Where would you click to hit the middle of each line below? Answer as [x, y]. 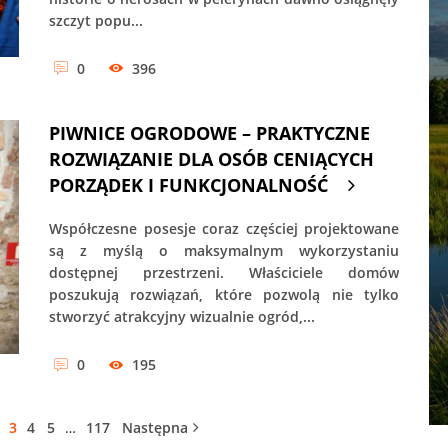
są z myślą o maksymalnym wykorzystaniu [224, 251]
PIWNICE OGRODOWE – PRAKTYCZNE [209, 133]
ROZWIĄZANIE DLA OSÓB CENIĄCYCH [211, 159]
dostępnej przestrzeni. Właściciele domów [224, 273]
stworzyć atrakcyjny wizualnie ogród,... [182, 317]
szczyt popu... [96, 20]
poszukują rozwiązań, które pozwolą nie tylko [224, 295]
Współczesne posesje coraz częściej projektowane [224, 229]
